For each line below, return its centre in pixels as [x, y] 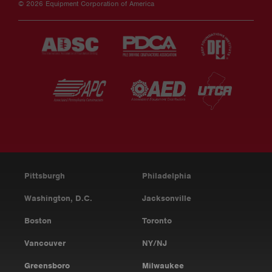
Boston [38, 220]
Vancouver [45, 243]
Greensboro [47, 265]
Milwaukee [163, 265]
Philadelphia [167, 175]
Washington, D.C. [58, 198]
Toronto [157, 220]
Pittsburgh [45, 175]
